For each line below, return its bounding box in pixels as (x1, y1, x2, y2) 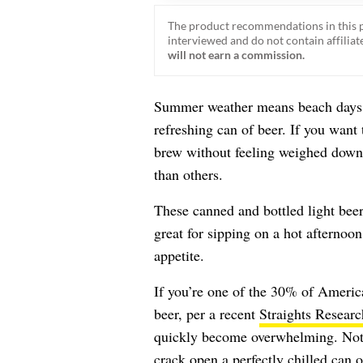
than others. (153, 164, 223, 184)
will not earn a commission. (167, 48, 305, 62)
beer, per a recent (153, 303, 259, 323)
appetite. (153, 245, 204, 265)
